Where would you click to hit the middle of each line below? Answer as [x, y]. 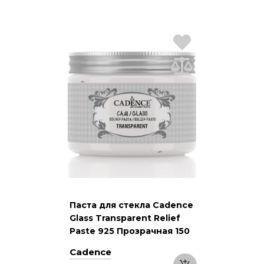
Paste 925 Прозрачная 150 [130, 231]
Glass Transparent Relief [125, 218]
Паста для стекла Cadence [131, 205]
